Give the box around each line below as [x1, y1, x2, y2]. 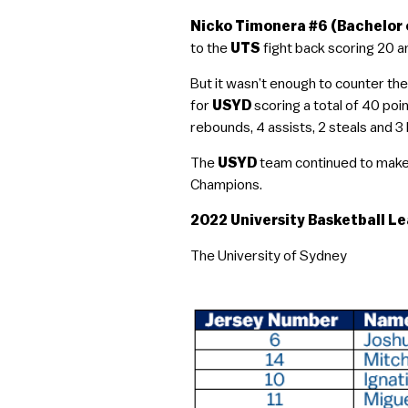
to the [190, 41, 231, 56]
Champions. [190, 178, 263, 192]
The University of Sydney [190, 249, 348, 263]
